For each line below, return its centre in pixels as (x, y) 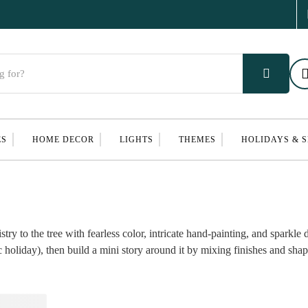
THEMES (197, 140)
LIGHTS (136, 140)
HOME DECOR (63, 140)
